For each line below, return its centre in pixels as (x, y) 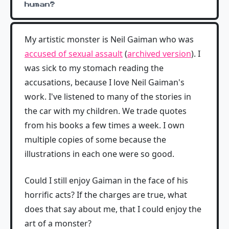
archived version (159, 54)
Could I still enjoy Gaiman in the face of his (106, 180)
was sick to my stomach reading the (94, 68)
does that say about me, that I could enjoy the (113, 209)
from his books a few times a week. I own (105, 125)
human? (40, 5)
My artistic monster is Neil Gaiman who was (109, 39)
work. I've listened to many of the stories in (108, 97)
